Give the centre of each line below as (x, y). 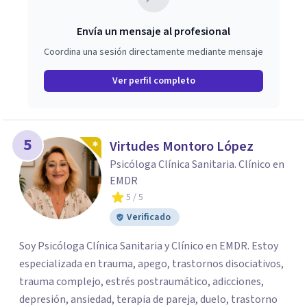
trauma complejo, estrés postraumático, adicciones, (142, 282)
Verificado (149, 217)
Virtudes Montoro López (182, 147)
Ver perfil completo (153, 81)
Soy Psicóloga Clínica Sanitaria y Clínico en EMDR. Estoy (149, 246)
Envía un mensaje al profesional (153, 32)
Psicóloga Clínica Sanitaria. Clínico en (197, 164)
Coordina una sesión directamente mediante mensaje (153, 52)
